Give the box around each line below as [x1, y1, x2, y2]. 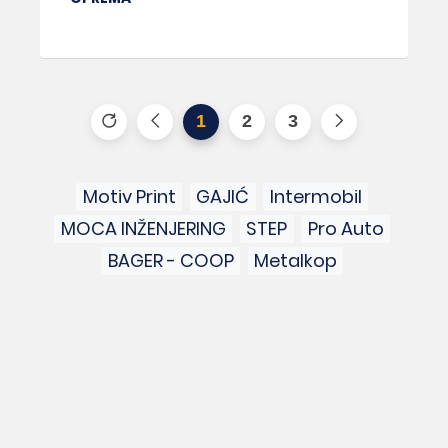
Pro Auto [307, 216, 384, 242]
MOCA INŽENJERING [60, 216, 226, 242]
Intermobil [269, 184, 362, 210]
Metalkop [253, 248, 337, 274]
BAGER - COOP [107, 248, 234, 274]
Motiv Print [82, 184, 176, 210]
